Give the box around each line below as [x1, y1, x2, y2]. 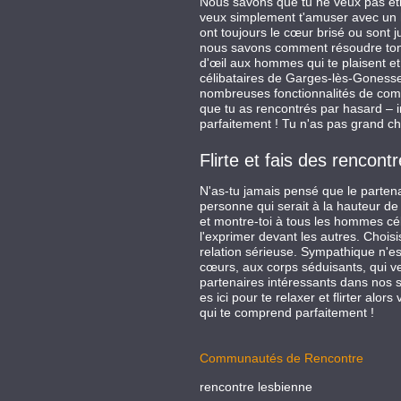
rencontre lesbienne [199, 380, 312, 394]
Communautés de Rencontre [199, 351, 363, 365]
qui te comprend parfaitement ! [199, 305, 374, 320]
